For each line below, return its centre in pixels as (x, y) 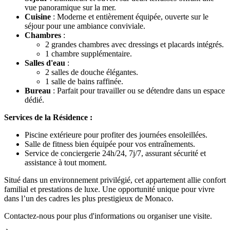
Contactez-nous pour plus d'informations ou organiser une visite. (108, 216)
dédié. (34, 100)
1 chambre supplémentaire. (89, 54)
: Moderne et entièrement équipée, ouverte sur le (130, 17)
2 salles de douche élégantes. (92, 72)
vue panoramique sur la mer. (70, 8)
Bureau (38, 91)
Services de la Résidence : (48, 118)
